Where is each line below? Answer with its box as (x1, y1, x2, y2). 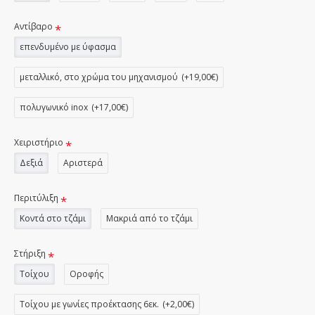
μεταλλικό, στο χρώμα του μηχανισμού (20, 71, 178, 83)
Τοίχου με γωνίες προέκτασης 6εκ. (20, 298, 159, 310)
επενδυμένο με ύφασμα (20, 41, 116, 53)
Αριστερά (63, 157, 103, 169)
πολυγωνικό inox (20, 101, 88, 113)
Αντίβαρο (14, 20, 53, 32)
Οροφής (70, 268, 103, 280)
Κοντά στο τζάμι (20, 212, 86, 224)
